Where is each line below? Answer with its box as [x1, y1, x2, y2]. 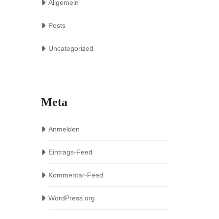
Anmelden [48, 125, 80, 133]
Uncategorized [48, 44, 93, 52]
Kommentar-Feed [48, 171, 103, 179]
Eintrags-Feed [48, 148, 92, 156]
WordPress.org [48, 194, 95, 202]
